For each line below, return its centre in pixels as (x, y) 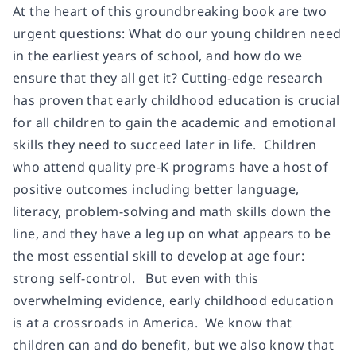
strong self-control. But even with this (136, 278)
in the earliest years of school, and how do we (158, 55)
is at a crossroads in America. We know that (153, 322)
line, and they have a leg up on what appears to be (172, 233)
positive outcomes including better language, (156, 189)
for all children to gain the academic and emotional (174, 122)
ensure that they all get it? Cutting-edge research (168, 77)
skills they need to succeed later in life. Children (165, 144)
